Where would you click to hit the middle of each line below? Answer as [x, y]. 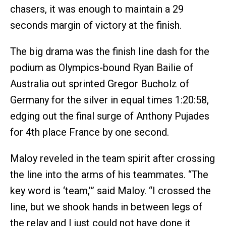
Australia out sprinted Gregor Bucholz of [100, 84]
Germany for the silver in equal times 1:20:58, [109, 100]
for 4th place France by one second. [90, 132]
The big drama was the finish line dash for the [110, 51]
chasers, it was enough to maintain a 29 [97, 9]
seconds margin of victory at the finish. [96, 25]
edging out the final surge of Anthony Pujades [110, 116]
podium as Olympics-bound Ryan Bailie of [102, 68]
